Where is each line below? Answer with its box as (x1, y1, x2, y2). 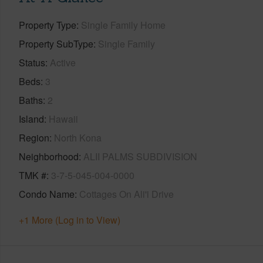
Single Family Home (81, 18, 166, 32)
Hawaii (49, 112, 78, 126)
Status (19, 55, 45, 69)
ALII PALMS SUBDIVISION (83, 149, 197, 163)
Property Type (19, 18, 76, 32)
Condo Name (19, 187, 75, 201)
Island (19, 112, 44, 126)
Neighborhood (19, 149, 79, 163)
